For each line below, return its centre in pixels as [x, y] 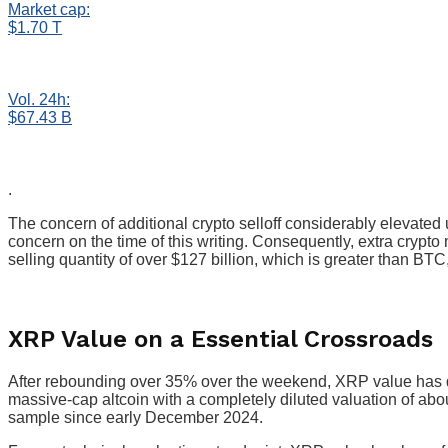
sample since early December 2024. [135, 418]
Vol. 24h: [39, 100]
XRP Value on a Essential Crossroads [220, 339]
